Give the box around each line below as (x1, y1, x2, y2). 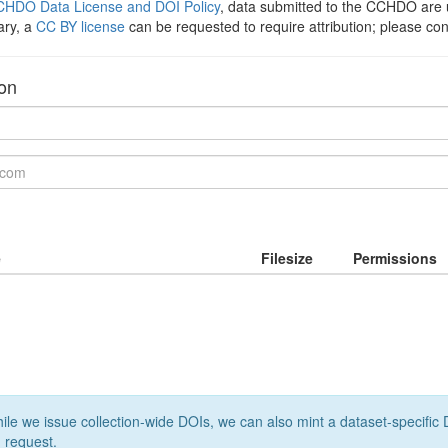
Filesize (260, 248, 313, 268)
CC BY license (35, 16, 125, 36)
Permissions (352, 248, 437, 268)
